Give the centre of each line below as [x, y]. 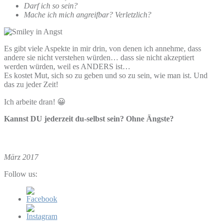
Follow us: [21, 174]
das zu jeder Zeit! [31, 85]
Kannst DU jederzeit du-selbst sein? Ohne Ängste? [89, 119]
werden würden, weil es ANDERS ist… [67, 67]
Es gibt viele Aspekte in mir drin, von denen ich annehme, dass [103, 49]
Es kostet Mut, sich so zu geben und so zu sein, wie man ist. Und [106, 76]
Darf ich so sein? [51, 6]
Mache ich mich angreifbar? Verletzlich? [88, 15]
